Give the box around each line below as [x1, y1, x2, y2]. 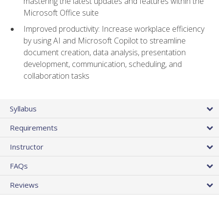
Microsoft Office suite [23, 7, 99, 19]
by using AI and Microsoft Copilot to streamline [23, 35, 186, 46]
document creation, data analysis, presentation [23, 46, 186, 58]
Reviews [10, 180, 39, 190]
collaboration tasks [23, 70, 89, 81]
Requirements [10, 123, 58, 133]
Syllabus [10, 104, 37, 114]
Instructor [10, 142, 44, 152]
